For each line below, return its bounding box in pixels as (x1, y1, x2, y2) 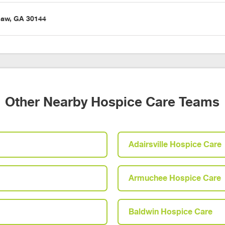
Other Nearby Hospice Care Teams (5, 95, 220, 109)
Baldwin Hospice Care (128, 207, 212, 216)
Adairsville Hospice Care (128, 140, 221, 149)
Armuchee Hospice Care (128, 174, 221, 183)
